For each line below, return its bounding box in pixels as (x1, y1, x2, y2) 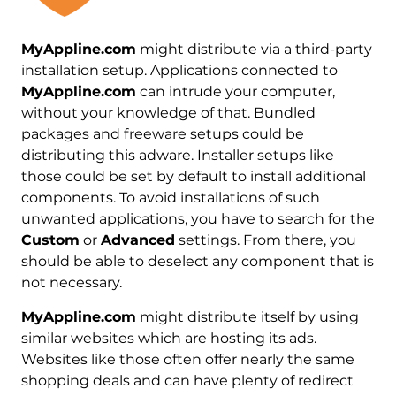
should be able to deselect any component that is (20, 252, 374, 270)
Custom (20, 231, 80, 248)
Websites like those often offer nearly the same (20, 350, 354, 368)
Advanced (100, 231, 175, 248)
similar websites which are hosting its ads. (20, 329, 316, 346)
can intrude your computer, (135, 82, 335, 100)
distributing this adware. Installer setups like (20, 146, 334, 164)
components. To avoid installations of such (20, 188, 320, 206)
